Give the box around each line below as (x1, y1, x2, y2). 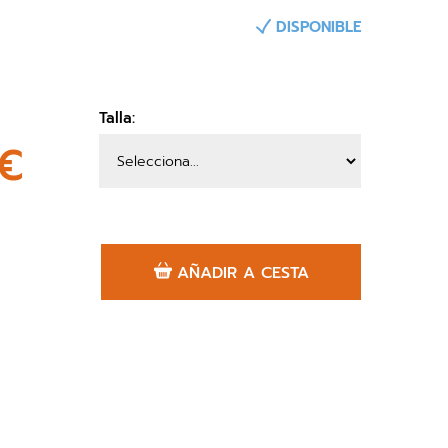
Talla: (98, 107, 135, 129)
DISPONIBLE (276, 16, 361, 38)
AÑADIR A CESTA (176, 261, 309, 285)
